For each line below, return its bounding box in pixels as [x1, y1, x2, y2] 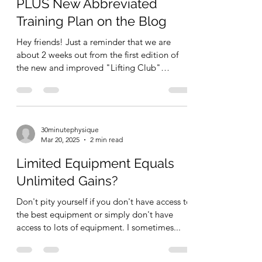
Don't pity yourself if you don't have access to [16, 225, 191, 237]
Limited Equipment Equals [16, 185, 174, 201]
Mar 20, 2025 [41, 164, 80, 174]
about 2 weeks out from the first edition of [16, 78, 178, 90]
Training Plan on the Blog [16, 43, 167, 58]
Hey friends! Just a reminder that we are [16, 65, 171, 77]
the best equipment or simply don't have [16, 238, 173, 250]
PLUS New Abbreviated [16, 25, 157, 41]
